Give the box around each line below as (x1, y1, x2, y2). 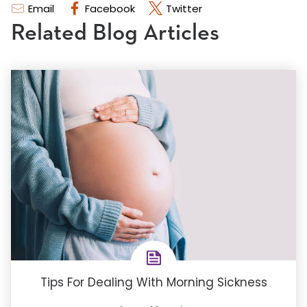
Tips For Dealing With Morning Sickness (40, 273, 267, 291)
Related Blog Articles (11, 21, 219, 45)
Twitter (166, 1, 202, 16)
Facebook (85, 1, 135, 16)
